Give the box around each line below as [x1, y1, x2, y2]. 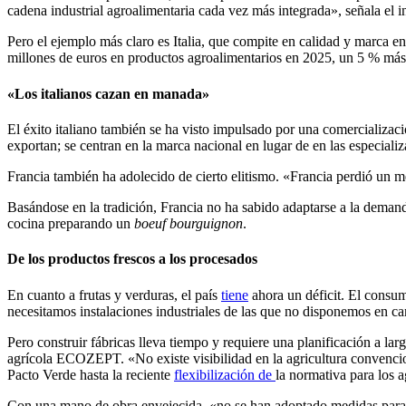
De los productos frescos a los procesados [7, 251, 257, 267]
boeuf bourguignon [134, 215, 243, 231]
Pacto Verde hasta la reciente [7, 366, 174, 382]
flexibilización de [174, 366, 275, 382]
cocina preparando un [7, 215, 134, 231]
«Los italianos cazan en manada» [7, 85, 209, 101]
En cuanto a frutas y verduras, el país [7, 286, 221, 303]
